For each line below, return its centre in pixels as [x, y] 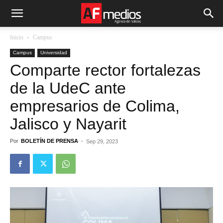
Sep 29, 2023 [102, 141]
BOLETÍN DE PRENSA [50, 141]
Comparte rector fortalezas [105, 70]
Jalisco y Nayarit [68, 124]
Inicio [17, 37]
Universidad [54, 53]
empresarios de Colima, [95, 106]
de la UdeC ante [68, 88]
